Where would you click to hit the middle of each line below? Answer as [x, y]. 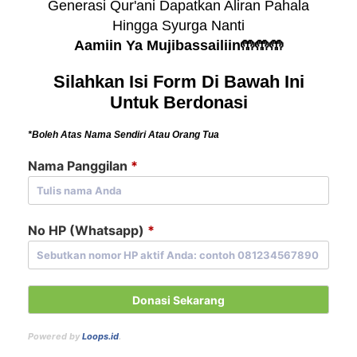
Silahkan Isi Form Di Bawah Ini [178, 81]
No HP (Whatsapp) [88, 230]
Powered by [55, 336]
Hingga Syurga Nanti [178, 25]
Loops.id [100, 336]
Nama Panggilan [79, 165]
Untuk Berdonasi [178, 102]
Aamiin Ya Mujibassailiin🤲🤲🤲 [178, 45]
